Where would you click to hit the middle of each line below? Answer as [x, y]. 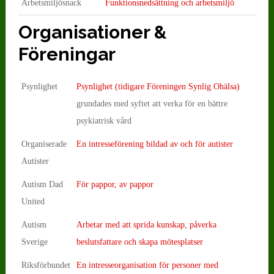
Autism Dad [42, 184]
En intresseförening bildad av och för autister [154, 144]
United [33, 201]
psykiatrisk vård [104, 120]
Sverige [34, 242]
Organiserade [44, 144]
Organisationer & [92, 32]
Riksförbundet [46, 265]
